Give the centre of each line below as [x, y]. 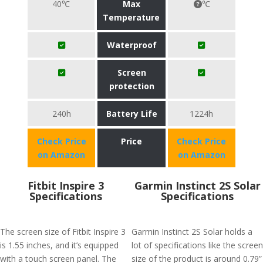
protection [131, 86]
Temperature [131, 17]
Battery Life [131, 114]
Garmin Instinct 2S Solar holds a [192, 232]
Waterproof [131, 45]
